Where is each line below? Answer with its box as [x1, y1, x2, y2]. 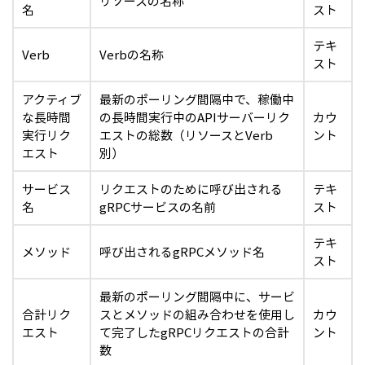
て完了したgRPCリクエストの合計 [99, 323, 289, 341]
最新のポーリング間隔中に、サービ [99, 288, 295, 306]
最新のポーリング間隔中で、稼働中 [99, 90, 294, 108]
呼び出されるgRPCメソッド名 [99, 243, 265, 261]
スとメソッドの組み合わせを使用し [99, 306, 295, 323]
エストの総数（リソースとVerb [99, 126, 273, 144]
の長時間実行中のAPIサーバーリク [99, 108, 290, 126]
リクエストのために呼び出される [99, 180, 283, 198]
